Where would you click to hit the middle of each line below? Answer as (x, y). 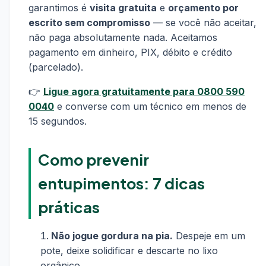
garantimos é (59, 8)
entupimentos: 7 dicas (121, 183)
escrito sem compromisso (89, 23)
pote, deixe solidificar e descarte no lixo (129, 251)
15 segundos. (58, 121)
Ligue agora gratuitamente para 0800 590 (144, 91)
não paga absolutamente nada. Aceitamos (123, 37)
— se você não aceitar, (203, 23)
